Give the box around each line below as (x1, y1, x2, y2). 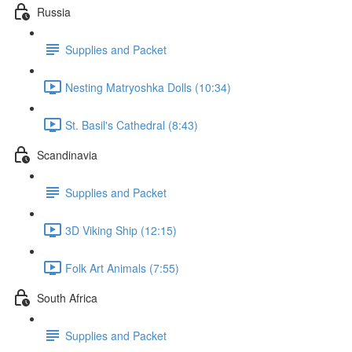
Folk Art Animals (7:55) (65, 259, 179, 276)
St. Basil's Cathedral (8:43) (65, 116, 198, 133)
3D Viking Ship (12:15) (65, 222, 177, 238)
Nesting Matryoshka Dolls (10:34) (65, 79, 231, 95)
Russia (37, 3, 71, 20)
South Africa (37, 289, 97, 306)
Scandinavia (37, 146, 97, 163)
